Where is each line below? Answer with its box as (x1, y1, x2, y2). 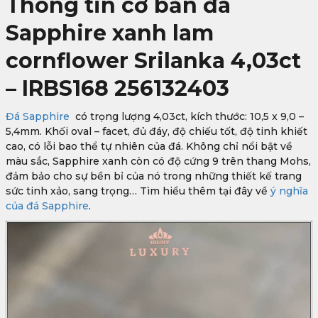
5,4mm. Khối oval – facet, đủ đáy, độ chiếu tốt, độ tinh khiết (6, 125, 307, 138)
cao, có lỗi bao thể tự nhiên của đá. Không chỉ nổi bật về (6, 140, 292, 153)
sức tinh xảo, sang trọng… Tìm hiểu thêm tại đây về (6, 185, 268, 197)
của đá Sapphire (6, 199, 89, 212)
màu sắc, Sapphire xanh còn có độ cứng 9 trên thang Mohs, (6, 155, 311, 168)
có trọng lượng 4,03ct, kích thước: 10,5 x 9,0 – (70, 110, 304, 123)
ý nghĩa (268, 185, 308, 197)
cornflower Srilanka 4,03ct (6, 48, 301, 74)
